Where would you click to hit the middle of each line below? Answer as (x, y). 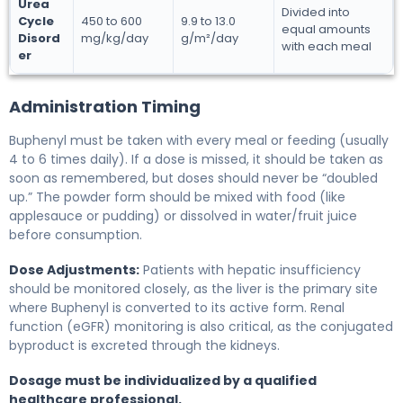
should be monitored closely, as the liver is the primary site (193, 288)
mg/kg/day (115, 38)
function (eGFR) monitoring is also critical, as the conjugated (201, 326)
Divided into (316, 12)
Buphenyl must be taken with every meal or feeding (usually (199, 140)
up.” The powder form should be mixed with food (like (177, 197)
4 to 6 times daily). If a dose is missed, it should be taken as (196, 159)
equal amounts (326, 29)
